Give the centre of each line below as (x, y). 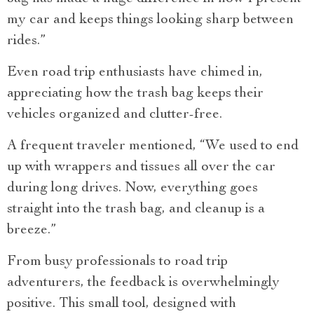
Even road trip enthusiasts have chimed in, (135, 73)
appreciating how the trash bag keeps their (135, 94)
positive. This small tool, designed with (122, 305)
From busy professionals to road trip (117, 262)
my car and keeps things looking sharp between (150, 21)
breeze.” (32, 231)
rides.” (26, 42)
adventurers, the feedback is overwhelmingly (143, 284)
